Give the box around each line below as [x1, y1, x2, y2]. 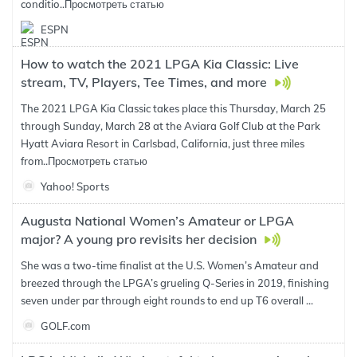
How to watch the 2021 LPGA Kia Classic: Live [21, 56, 299, 72]
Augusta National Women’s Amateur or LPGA [21, 213, 294, 229]
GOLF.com [41, 320, 90, 332]
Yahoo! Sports [41, 180, 109, 193]
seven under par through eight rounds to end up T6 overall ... [21, 294, 313, 307]
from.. [21, 155, 48, 167]
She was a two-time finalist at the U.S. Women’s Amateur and [21, 259, 319, 272]
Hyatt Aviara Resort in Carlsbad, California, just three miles [21, 137, 304, 150]
